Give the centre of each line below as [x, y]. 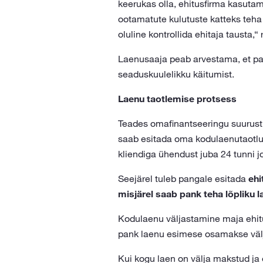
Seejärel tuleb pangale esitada [183, 178]
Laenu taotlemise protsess [177, 99]
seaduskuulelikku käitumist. [176, 74]
